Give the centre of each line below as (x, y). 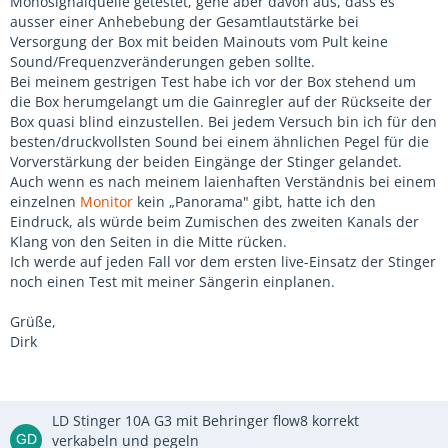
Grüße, (33, 321)
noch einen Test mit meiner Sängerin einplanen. (172, 281)
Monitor (106, 201)
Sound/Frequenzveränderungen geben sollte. (162, 61)
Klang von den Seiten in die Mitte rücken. (148, 241)
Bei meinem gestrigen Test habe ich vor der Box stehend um (213, 81)
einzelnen (45, 201)
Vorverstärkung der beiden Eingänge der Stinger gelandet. (206, 161)
